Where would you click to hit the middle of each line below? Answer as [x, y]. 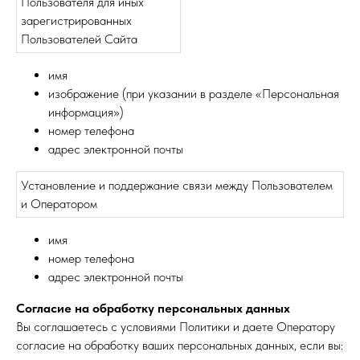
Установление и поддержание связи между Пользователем [177, 185]
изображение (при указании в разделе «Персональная [194, 94]
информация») [88, 112]
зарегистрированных [76, 20]
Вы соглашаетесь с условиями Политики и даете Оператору [176, 327]
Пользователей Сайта [79, 39]
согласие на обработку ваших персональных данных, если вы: [180, 345]
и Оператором [59, 204]
